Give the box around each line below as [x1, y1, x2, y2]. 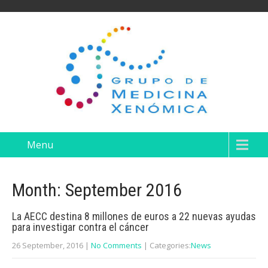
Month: [12, 179, 65, 200]
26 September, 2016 [12, 240, 83, 251]
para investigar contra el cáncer [12, 221, 149, 233]
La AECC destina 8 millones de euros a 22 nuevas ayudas [12, 210, 256, 223]
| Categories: [144, 240, 191, 251]
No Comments [91, 240, 142, 251]
